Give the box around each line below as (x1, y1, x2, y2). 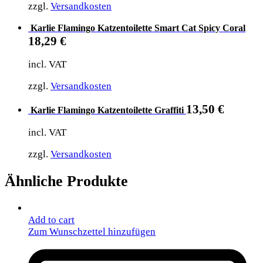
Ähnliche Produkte (5, 172, 128, 190)
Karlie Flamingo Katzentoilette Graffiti (31, 104, 184, 115)
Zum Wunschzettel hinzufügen (28, 225, 156, 237)
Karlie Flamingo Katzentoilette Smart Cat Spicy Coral (31, 22, 245, 33)
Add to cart (28, 214, 75, 225)
